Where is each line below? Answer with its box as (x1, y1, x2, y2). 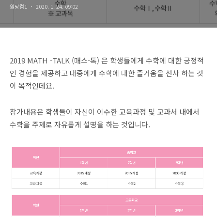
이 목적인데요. (10, 80, 54, 91)
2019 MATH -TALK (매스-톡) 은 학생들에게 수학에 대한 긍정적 (10, 55, 204, 65)
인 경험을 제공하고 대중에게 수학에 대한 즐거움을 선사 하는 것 (10, 68, 203, 78)
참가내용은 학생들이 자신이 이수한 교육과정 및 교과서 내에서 (10, 107, 200, 117)
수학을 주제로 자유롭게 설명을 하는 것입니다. (10, 119, 150, 129)
